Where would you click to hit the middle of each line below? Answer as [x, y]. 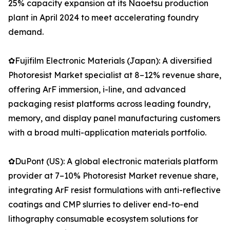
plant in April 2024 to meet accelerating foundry [103, 18]
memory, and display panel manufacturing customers [114, 118]
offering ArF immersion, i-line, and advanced [97, 90]
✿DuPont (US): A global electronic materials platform [113, 161]
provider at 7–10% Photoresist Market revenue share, [113, 176]
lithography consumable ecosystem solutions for [103, 219]
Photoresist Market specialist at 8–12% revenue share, [115, 75]
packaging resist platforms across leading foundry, [109, 104]
